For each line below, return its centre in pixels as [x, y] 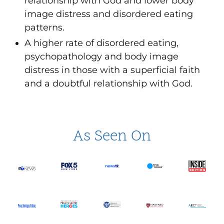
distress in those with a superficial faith [112, 70]
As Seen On [112, 137]
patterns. [46, 28]
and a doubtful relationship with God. [109, 83]
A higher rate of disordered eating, [102, 43]
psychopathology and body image [102, 56]
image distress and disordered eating [109, 14]
